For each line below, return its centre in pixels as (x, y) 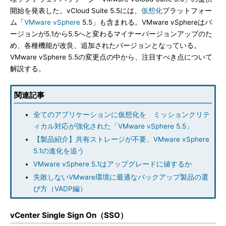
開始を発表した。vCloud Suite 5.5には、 (76, 11)
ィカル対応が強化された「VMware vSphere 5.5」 (113, 126)
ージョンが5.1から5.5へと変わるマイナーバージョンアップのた (111, 34)
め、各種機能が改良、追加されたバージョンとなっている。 (105, 45)
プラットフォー (187, 11)
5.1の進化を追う (59, 151)
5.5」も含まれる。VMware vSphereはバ (146, 22)
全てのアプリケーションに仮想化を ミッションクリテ (122, 115)
